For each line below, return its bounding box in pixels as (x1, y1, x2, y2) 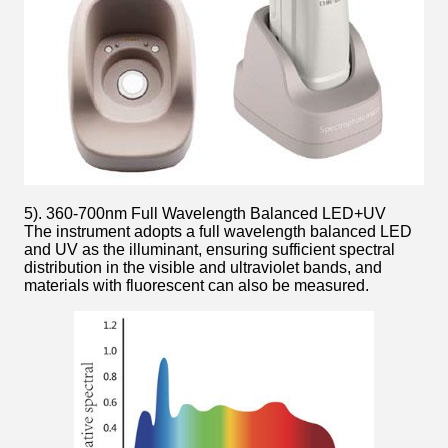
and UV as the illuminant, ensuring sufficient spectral (24, 240, 395, 258)
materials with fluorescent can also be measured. (24, 276, 369, 294)
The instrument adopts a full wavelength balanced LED (24, 222, 412, 240)
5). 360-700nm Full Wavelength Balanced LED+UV (24, 204, 386, 222)
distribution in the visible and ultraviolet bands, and (24, 258, 382, 276)
